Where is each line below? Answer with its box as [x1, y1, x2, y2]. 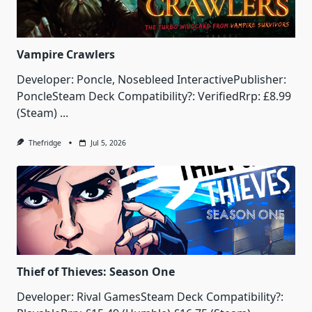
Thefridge [28, 138, 61, 148]
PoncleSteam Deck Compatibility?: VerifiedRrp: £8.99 [17, 88, 291, 104]
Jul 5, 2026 [90, 138, 126, 148]
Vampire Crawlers [17, 47, 115, 63]
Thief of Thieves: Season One [17, 264, 175, 280]
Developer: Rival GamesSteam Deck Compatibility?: [17, 289, 283, 305]
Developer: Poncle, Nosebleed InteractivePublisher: [17, 72, 286, 88]
